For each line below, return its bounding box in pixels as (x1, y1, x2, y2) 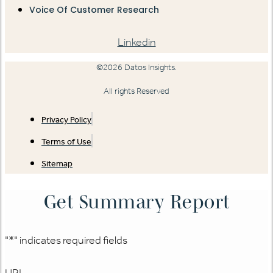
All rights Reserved (104, 86, 169, 97)
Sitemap (41, 158, 73, 169)
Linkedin (117, 35, 156, 49)
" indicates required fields (14, 233, 127, 247)
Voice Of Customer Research (29, 4, 159, 16)
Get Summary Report (43, 190, 230, 212)
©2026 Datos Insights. (96, 62, 177, 73)
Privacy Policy (41, 115, 91, 126)
